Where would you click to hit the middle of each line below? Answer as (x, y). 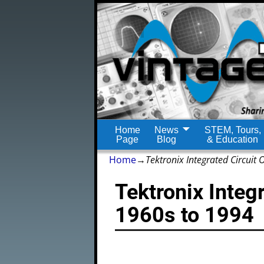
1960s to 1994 (185, 215)
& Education (232, 139)
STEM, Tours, (232, 130)
